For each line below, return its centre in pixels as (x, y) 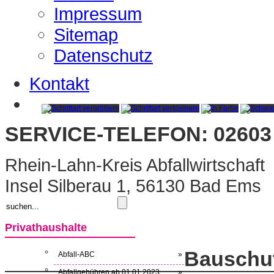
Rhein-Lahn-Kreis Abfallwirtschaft (135, 165)
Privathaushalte (46, 228)
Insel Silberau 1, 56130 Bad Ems (133, 186)
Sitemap (86, 35)
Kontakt (59, 83)
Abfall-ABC (76, 254)
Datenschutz (103, 55)
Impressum (98, 14)
